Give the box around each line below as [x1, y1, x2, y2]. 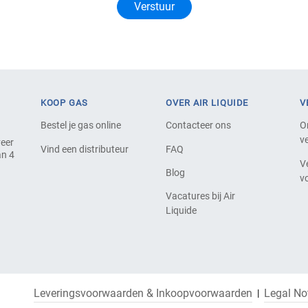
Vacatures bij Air [166, 190, 236, 202]
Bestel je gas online [40, 120, 121, 131]
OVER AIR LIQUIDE [166, 98, 249, 109]
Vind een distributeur [40, 143, 129, 155]
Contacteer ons [166, 120, 232, 131]
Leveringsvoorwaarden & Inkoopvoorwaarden [34, 286, 252, 300]
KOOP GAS [40, 98, 88, 109]
